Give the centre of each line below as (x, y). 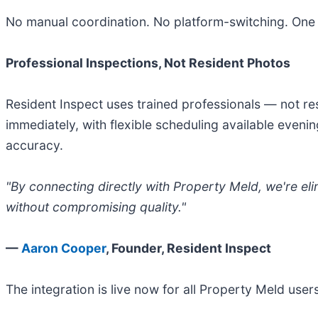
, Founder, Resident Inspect (188, 248)
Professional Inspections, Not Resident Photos (148, 63)
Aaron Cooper (64, 248)
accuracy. (34, 146)
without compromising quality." (96, 207)
